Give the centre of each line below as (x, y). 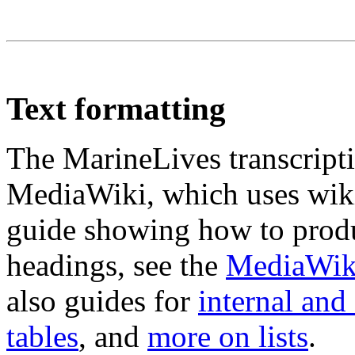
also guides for (102, 300)
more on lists (228, 336)
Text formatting (116, 109)
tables (42, 336)
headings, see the (116, 265)
